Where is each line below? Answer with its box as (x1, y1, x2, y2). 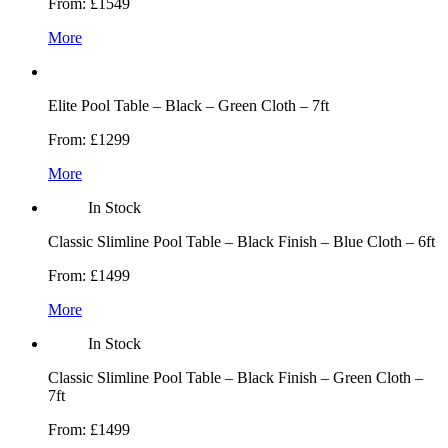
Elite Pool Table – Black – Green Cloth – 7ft (48, 97, 329, 115)
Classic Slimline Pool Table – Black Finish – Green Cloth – (48, 369, 423, 387)
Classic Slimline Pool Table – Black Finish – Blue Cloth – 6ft (48, 233, 435, 251)
